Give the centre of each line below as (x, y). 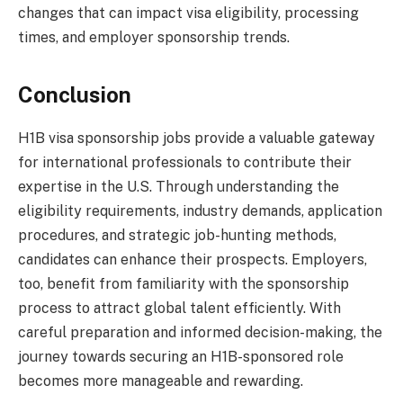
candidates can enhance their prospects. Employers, (193, 260)
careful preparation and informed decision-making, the (200, 333)
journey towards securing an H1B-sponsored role (181, 357)
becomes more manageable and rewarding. (161, 381)
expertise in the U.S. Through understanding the (179, 187)
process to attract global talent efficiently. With (179, 309)
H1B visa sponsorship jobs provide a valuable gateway (197, 139)
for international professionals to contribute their (185, 163)
